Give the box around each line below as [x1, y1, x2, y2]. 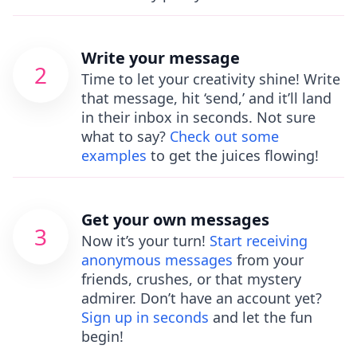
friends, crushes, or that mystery [81, 269, 301, 288]
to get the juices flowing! [147, 146, 319, 165]
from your [233, 250, 304, 269]
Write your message [81, 47, 240, 69]
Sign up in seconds [81, 308, 209, 327]
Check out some [170, 127, 279, 146]
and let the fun [209, 308, 312, 327]
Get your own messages [81, 209, 269, 230]
